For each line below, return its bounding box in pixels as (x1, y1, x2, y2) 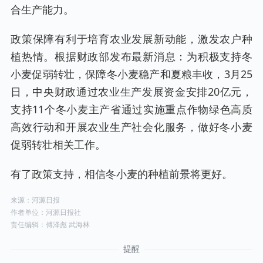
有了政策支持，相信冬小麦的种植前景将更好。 (11, 167, 232, 181)
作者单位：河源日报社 (11, 207, 81, 218)
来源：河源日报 (11, 195, 60, 205)
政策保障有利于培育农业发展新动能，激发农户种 (11, 32, 252, 46)
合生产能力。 (11, 2, 74, 17)
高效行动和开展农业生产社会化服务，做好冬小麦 (11, 120, 252, 134)
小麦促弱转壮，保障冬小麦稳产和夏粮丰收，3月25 (11, 67, 252, 82)
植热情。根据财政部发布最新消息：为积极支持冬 (11, 49, 252, 64)
